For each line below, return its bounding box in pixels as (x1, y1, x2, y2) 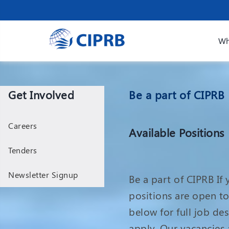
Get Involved (8, 87, 74, 102)
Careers (8, 120, 37, 131)
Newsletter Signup (8, 169, 78, 180)
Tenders (8, 145, 37, 155)
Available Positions (129, 125, 224, 140)
